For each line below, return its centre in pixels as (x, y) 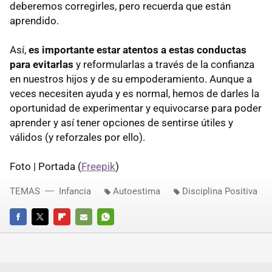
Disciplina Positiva (220, 192)
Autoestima (137, 192)
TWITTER (48, 234)
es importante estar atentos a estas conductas (136, 50)
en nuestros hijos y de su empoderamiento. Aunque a (131, 79)
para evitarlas (42, 65)
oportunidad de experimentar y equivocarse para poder (136, 108)
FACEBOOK (29, 234)
